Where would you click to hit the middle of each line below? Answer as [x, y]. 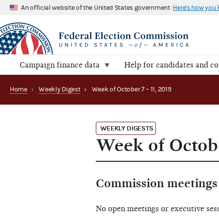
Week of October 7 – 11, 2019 [131, 90]
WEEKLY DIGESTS [127, 129]
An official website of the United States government [96, 8]
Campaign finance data [60, 65]
